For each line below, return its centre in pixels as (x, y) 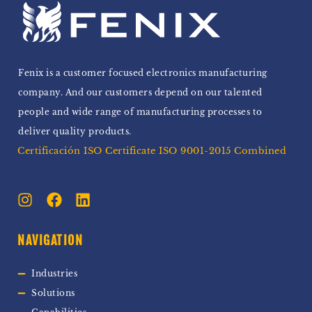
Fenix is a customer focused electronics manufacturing (143, 73)
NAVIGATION (50, 241)
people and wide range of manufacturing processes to (140, 112)
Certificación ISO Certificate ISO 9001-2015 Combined (152, 151)
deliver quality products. (75, 132)
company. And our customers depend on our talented (140, 93)
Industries (54, 274)
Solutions (53, 293)
